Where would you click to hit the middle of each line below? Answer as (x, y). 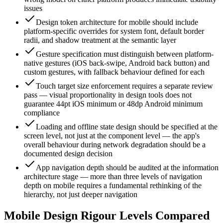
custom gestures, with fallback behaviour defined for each (114, 72)
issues (33, 8)
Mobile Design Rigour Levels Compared (107, 216)
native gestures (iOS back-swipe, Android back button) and (117, 63)
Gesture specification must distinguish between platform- (125, 54)
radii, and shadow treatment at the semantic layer (100, 40)
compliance (42, 113)
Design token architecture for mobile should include (117, 22)
